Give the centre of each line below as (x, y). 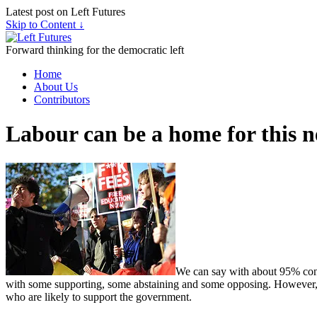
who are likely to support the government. (99, 296)
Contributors (62, 99)
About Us (56, 87)
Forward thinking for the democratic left (95, 50)
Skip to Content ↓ (45, 24)
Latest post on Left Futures (65, 12)
